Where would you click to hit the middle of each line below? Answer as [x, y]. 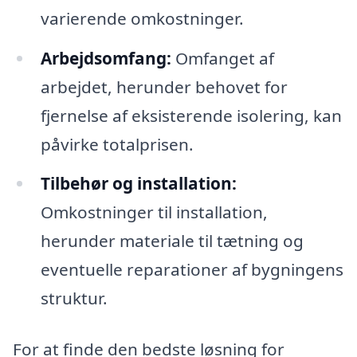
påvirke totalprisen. [117, 144]
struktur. [74, 298]
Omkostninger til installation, [154, 212]
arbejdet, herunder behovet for [164, 86]
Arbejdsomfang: [106, 58]
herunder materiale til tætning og [172, 241]
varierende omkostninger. [142, 18]
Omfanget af [222, 58]
